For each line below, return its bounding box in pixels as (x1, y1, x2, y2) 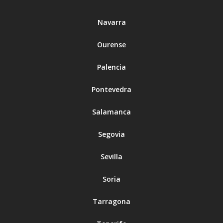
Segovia (98, 129, 125, 139)
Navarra (97, 17, 126, 27)
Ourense (97, 40, 126, 50)
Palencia (97, 62, 126, 72)
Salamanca (92, 107, 131, 117)
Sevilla (101, 152, 122, 162)
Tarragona (93, 197, 130, 207)
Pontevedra (92, 85, 131, 95)
